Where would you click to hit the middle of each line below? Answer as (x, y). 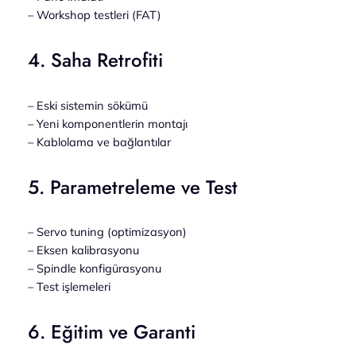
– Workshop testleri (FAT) (94, 14)
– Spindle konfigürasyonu (94, 269)
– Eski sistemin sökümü (87, 105)
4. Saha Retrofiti (95, 60)
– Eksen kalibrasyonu (83, 250)
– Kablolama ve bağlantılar (99, 141)
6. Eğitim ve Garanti (111, 332)
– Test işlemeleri (69, 287)
